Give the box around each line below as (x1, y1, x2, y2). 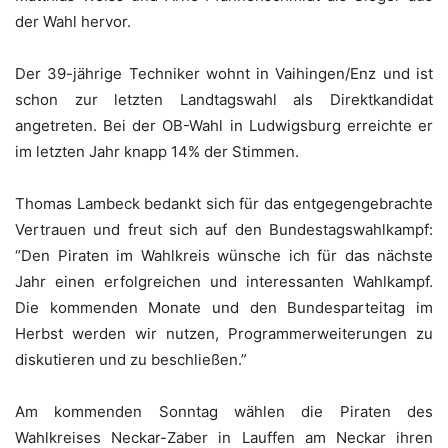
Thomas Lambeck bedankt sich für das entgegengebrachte (15, 194, 433, 214)
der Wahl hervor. (15, 12, 131, 32)
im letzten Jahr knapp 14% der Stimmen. (15, 142, 299, 162)
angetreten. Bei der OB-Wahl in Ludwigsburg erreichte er (15, 116, 433, 136)
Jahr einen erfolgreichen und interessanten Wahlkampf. (15, 272, 433, 292)
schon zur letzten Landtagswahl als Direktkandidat (15, 90, 433, 110)
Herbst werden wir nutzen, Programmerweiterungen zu (15, 324, 433, 344)
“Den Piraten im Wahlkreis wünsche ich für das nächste (15, 246, 433, 266)
